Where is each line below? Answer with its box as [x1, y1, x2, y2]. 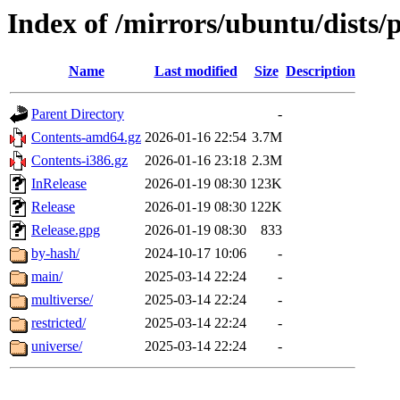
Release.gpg [31, 222, 100, 238]
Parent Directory [31, 106, 124, 122]
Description [286, 63, 355, 79]
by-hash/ [31, 246, 79, 262]
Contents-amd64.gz [31, 129, 141, 146]
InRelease [31, 176, 87, 192]
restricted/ [31, 315, 86, 331]
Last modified [154, 63, 237, 79]
